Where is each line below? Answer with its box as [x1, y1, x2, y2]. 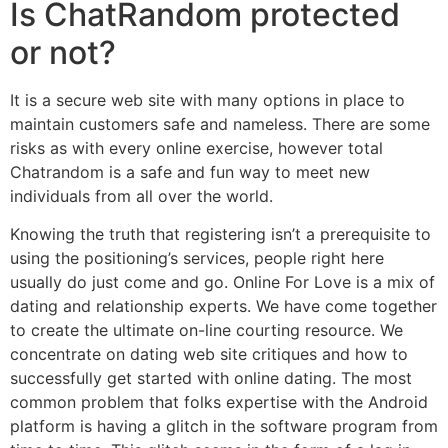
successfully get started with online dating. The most [10, 368, 412, 388]
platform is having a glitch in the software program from [10, 416, 438, 436]
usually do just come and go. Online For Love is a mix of [10, 272, 435, 292]
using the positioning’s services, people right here [10, 248, 384, 268]
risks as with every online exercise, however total [10, 137, 383, 158]
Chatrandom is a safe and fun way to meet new [10, 161, 370, 182]
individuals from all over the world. [10, 185, 273, 206]
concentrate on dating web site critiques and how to [10, 344, 408, 364]
